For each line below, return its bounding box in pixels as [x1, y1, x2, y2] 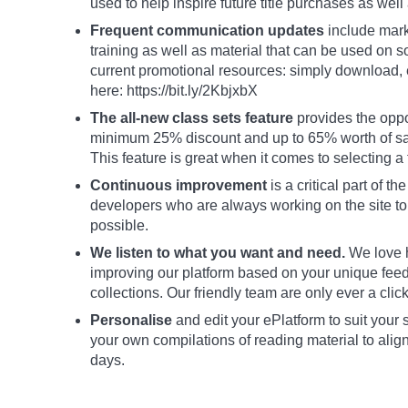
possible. [90, 218, 148, 233]
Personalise [90, 312, 172, 328]
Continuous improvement [90, 178, 267, 193]
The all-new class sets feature [90, 110, 293, 126]
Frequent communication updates [90, 23, 324, 38]
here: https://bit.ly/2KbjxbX [90, 83, 258, 98]
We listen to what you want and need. [90, 245, 345, 260]
